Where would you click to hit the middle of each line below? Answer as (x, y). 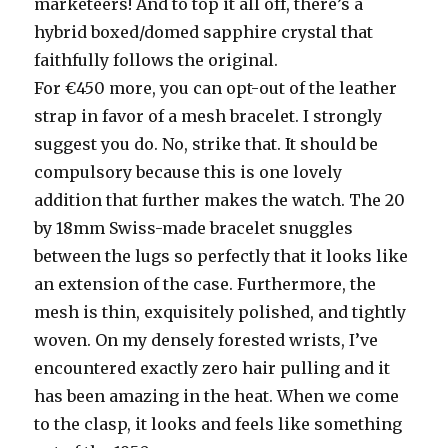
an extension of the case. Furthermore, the (205, 283)
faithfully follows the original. (156, 59)
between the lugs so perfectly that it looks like (221, 255)
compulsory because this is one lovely (188, 171)
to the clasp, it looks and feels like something (218, 423)
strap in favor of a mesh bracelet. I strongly (208, 115)
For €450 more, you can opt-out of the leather (216, 87)
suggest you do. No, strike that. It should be (206, 143)
